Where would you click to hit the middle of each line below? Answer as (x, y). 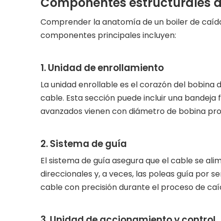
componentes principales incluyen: (108, 35)
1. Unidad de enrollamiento (102, 68)
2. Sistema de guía (84, 144)
